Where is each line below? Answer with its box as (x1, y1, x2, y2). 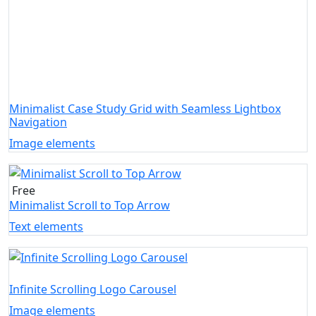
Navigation (9, 114, 67, 130)
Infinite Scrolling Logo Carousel (9, 281, 176, 298)
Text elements (9, 219, 83, 235)
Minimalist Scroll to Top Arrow (9, 197, 170, 214)
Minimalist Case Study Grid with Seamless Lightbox (9, 100, 281, 116)
